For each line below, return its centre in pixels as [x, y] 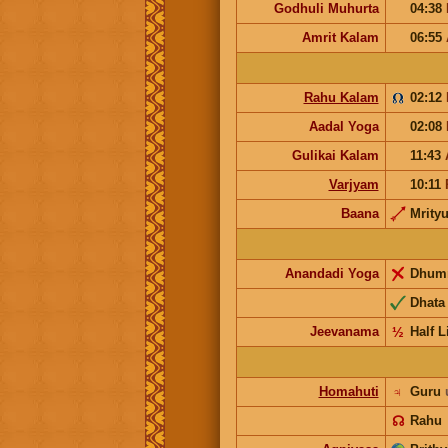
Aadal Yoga [343, 126]
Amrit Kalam [340, 37]
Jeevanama [344, 331]
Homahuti [348, 391]
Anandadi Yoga [331, 273]
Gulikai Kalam [335, 155]
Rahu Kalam [341, 97]
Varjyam [353, 184]
